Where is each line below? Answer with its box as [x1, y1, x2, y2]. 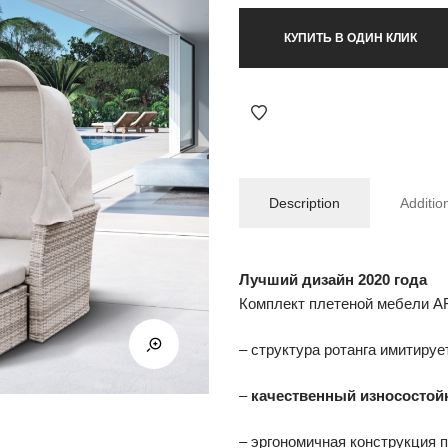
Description [269, 194, 340, 211]
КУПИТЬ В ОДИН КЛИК [284, 30, 417, 45]
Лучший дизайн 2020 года [239, 270, 427, 288]
